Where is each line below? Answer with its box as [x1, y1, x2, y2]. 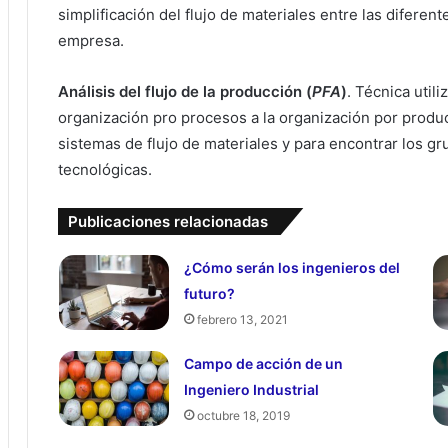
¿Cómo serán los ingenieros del [183, 258, 400, 276]
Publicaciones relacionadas [68, 211, 268, 231]
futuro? [183, 284, 235, 302]
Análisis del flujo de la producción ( [58, 81, 312, 101]
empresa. [58, 30, 124, 50]
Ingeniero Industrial [183, 380, 319, 398]
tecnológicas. [58, 159, 152, 179]
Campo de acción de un [183, 354, 343, 372]
